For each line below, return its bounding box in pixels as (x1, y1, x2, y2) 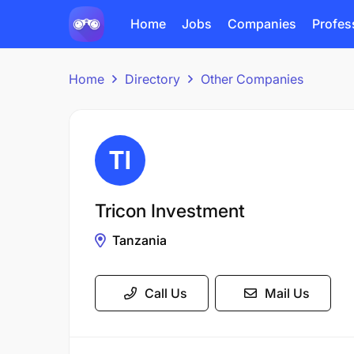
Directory (125, 71, 180, 87)
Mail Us (265, 285, 310, 301)
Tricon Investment (95, 200, 245, 222)
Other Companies (201, 71, 303, 87)
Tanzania (112, 232, 167, 248)
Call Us (145, 285, 187, 301)
